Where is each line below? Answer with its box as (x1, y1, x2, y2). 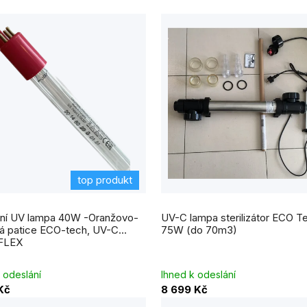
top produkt (77, 173, 132, 187)
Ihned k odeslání (161, 269, 236, 281)
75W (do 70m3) (186, 223, 237, 237)
